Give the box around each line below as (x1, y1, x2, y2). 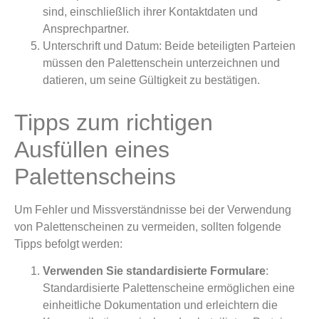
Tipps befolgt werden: (14, 237, 122, 250)
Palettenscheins (14, 163, 176, 189)
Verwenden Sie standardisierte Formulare (43, 265, 266, 278)
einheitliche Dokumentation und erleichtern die (43, 299, 278, 312)
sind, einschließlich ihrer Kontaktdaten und (43, 5, 258, 18)
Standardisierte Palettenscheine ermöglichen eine (43, 282, 295, 295)
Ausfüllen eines (14, 136, 169, 162)
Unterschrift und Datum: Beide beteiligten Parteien (43, 39, 296, 52)
